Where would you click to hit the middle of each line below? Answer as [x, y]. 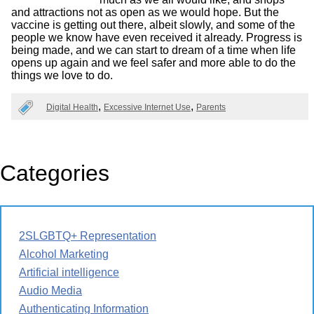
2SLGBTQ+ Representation [88, 235]
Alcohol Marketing [64, 254]
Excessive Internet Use [147, 107]
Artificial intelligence [69, 272]
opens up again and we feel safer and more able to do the [153, 62]
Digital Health [72, 107]
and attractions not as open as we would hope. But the [145, 12]
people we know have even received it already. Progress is [157, 37]
